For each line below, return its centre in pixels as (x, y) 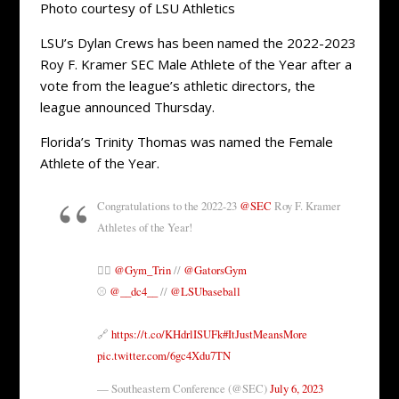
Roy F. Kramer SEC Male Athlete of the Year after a (195, 64)
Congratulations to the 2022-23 (168, 207)
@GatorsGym (215, 271)
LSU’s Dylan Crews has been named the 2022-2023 (198, 42)
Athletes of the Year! (144, 228)
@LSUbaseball (205, 292)
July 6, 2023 (296, 388)
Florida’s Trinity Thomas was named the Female (186, 141)
